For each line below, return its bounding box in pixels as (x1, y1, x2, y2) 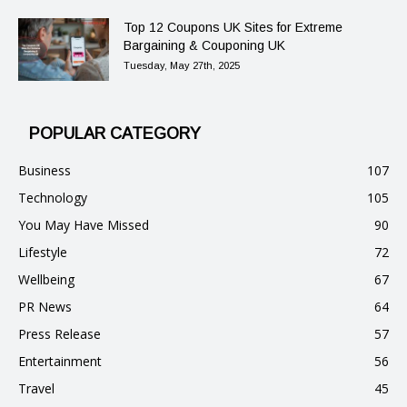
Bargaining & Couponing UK (124, 38, 285, 54)
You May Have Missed (18, 216, 149, 234)
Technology (18, 189, 87, 207)
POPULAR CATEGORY (29, 124, 201, 144)
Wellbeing (18, 271, 74, 289)
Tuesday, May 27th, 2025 (124, 60, 240, 72)
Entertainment (18, 352, 102, 371)
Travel (18, 380, 55, 398)
